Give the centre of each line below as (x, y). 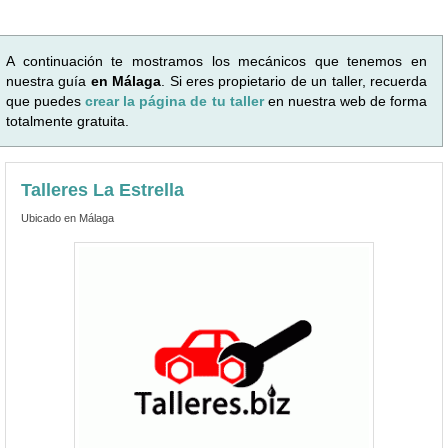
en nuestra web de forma (347, 100)
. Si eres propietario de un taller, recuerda (294, 80)
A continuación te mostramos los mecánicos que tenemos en (216, 60)
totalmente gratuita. (67, 120)
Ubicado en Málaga (67, 217)
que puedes (46, 100)
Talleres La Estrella (102, 189)
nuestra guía (48, 80)
